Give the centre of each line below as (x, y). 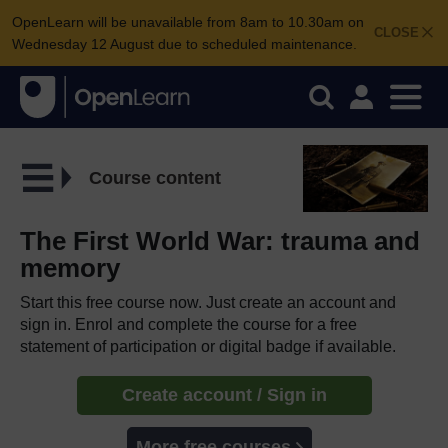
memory (70, 267)
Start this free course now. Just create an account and (208, 302)
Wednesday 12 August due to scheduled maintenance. (184, 44)
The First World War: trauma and (220, 240)
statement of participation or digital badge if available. (208, 346)
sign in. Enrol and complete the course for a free (188, 324)
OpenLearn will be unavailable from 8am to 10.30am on (188, 22)
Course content (154, 177)
